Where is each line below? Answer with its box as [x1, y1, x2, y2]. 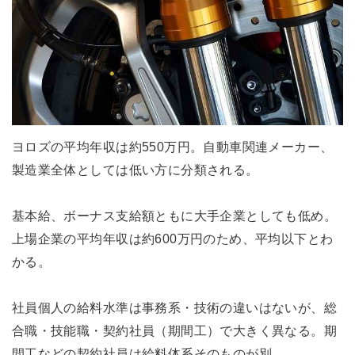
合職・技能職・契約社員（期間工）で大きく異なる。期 [11, 323, 338, 338]
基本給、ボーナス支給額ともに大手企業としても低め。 [11, 208, 338, 223]
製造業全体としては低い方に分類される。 [11, 162, 259, 177]
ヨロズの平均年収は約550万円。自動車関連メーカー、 [11, 139, 334, 154]
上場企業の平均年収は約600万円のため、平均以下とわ [11, 231, 334, 246]
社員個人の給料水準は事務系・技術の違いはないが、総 [11, 300, 338, 315]
